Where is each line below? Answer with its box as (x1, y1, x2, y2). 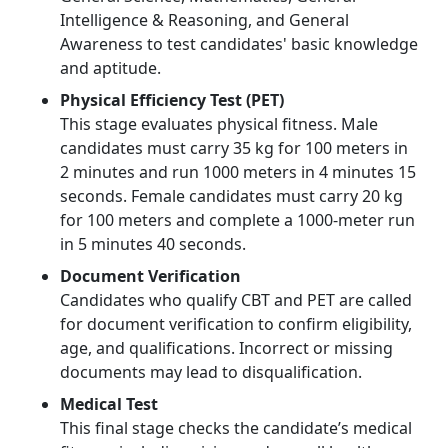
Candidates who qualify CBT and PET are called (60, 288, 412, 311)
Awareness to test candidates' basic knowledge (60, 32, 418, 55)
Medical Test (60, 392, 158, 415)
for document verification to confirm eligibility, (60, 312, 412, 335)
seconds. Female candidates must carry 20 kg (60, 184, 403, 207)
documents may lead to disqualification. (60, 360, 362, 383)
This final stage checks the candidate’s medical (60, 416, 412, 439)
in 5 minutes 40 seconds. (60, 232, 246, 255)
